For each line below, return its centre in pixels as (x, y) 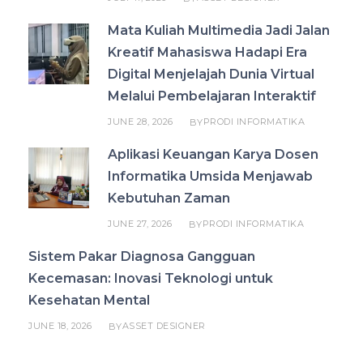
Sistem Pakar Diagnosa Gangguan (142, 257)
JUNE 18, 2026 (60, 326)
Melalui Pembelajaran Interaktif (212, 96)
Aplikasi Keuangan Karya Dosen (213, 155)
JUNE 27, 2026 (140, 224)
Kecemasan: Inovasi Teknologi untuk (151, 279)
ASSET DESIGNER (164, 326)
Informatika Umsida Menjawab (210, 177)
